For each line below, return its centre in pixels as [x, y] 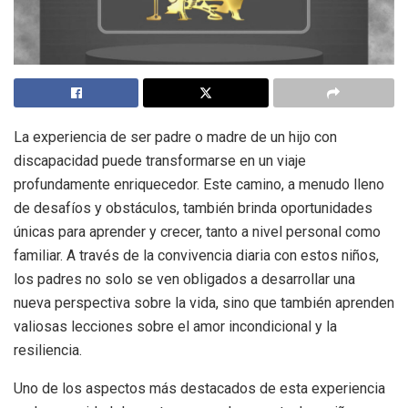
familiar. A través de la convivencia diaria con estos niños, [196, 256]
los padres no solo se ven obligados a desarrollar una [184, 280]
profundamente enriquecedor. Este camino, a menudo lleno [199, 185]
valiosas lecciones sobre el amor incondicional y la [175, 327]
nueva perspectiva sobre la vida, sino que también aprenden [204, 303]
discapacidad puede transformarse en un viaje [160, 161]
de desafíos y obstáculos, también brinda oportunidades [193, 209]
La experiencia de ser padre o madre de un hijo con [175, 138]
